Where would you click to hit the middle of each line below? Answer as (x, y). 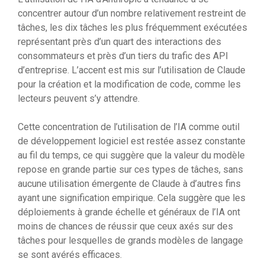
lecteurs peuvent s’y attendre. (79, 99)
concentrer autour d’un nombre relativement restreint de (132, 14)
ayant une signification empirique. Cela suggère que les (132, 198)
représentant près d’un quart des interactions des (119, 42)
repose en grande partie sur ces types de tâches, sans (130, 170)
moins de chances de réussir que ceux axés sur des (125, 227)
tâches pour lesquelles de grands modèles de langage (130, 241)
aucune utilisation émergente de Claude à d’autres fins (129, 184)
